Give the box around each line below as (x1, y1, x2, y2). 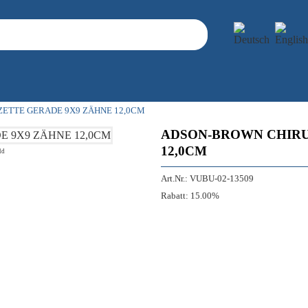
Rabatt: (161, 191, 188, 201)
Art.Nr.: (161, 174, 188, 184)
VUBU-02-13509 (190, 174, 254, 184)
